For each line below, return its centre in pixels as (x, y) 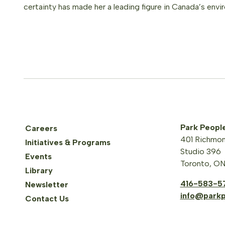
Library (39, 171)
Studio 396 (200, 151)
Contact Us (47, 199)
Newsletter (47, 185)
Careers (41, 128)
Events (38, 156)
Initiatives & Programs (68, 142)
